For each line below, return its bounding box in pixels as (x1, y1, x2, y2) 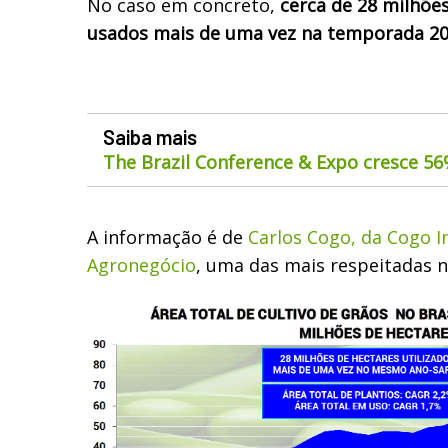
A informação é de (87, 224, 248, 249)
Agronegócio (87, 252, 196, 277)
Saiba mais (103, 124, 197, 149)
